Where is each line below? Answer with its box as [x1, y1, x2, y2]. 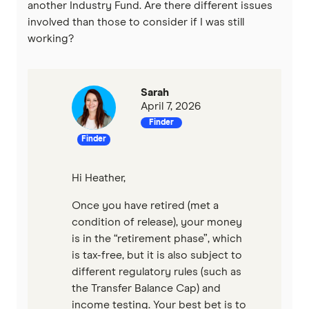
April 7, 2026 [141, 100, 201, 112]
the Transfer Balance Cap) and [72, 282, 221, 294]
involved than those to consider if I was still [28, 16, 244, 28]
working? [28, 32, 74, 44]
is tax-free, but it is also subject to [72, 249, 242, 261]
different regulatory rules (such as [72, 266, 241, 277]
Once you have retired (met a [72, 199, 219, 211]
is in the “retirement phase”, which [72, 232, 242, 244]
